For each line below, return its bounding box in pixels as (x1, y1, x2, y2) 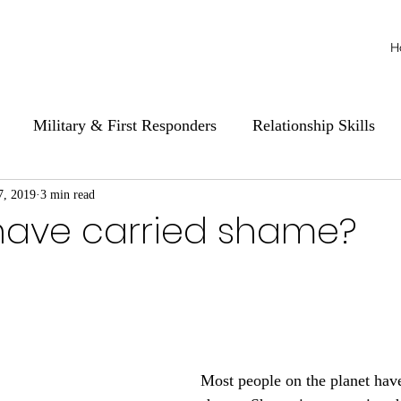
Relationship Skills (252, 115, 375, 134)
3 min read (40, 187, 95, 201)
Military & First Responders (33, 115, 217, 134)
